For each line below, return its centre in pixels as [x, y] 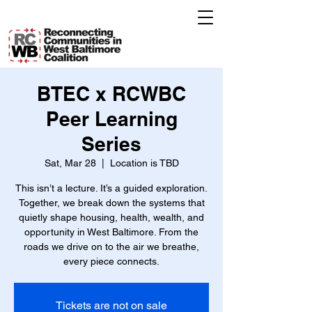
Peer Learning [111, 119]
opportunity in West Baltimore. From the [111, 232]
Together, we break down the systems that [111, 203]
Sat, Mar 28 [70, 163]
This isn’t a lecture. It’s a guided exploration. [111, 188]
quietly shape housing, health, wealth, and [111, 217]
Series [111, 144]
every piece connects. [111, 261]
